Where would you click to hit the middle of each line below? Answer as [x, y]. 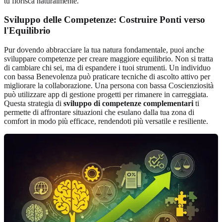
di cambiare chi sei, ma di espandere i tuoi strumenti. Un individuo [107, 68]
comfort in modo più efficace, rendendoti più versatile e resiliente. [106, 121]
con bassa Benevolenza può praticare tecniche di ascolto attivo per [107, 77]
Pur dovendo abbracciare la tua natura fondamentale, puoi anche [104, 50]
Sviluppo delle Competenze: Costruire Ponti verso [105, 20]
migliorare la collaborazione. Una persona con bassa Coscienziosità [109, 86]
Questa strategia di [34, 104]
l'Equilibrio [27, 31]
